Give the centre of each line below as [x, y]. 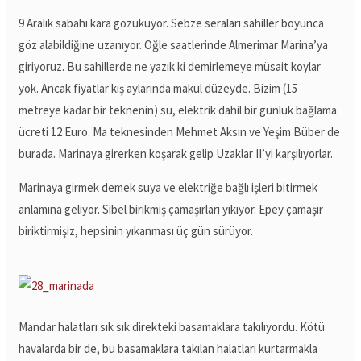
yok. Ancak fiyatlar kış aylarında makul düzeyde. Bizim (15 [158, 88]
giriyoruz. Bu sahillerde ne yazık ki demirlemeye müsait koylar [170, 66]
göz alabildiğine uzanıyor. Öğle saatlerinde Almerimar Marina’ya [174, 44]
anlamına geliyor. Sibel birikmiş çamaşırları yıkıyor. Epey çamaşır [171, 209]
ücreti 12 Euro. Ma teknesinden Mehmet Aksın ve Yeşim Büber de [180, 131]
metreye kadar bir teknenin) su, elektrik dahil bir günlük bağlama [178, 110]
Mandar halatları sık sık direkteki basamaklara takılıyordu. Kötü [172, 326]
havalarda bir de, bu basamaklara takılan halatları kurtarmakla [168, 348]
